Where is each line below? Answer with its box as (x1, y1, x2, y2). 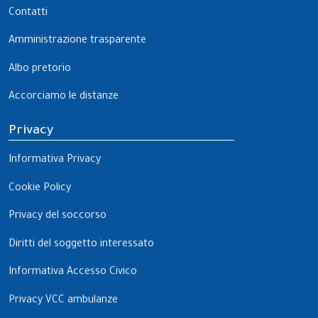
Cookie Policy (9, 182, 71, 194)
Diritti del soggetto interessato (9, 238, 154, 251)
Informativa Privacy (9, 154, 101, 166)
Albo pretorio (9, 63, 71, 75)
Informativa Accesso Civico (9, 267, 137, 279)
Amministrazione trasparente (9, 35, 146, 48)
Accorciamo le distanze (9, 92, 119, 104)
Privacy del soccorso (9, 211, 106, 223)
